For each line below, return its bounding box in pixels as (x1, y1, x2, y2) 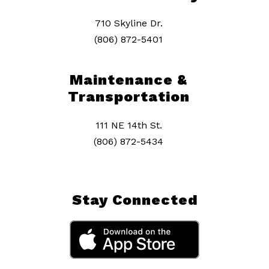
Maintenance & (70, 71, 187, 89)
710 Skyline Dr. (94, 17, 163, 29)
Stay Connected (71, 192, 198, 209)
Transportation (67, 88, 190, 106)
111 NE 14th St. (95, 119, 162, 131)
